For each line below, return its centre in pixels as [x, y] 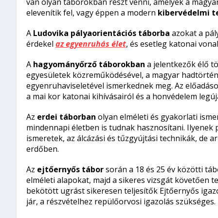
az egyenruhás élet [91, 44]
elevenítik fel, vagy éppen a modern [92, 13]
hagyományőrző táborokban [89, 64]
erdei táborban [66, 117]
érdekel [41, 44]
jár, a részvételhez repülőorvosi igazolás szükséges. [121, 202]
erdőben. [42, 149]
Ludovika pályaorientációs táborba [101, 33]
